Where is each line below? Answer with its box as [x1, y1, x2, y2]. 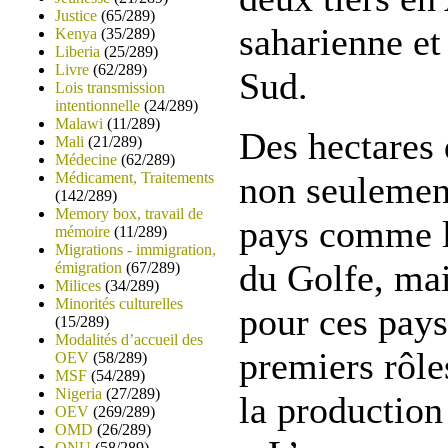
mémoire [55, 223, 110, 240]
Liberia [55, 43, 100, 60]
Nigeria [55, 385, 102, 402]
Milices [55, 277, 101, 294]
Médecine [55, 151, 117, 168]
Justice [55, 7, 97, 24]
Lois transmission [55, 79, 165, 96]
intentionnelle [55, 97, 140, 114]
